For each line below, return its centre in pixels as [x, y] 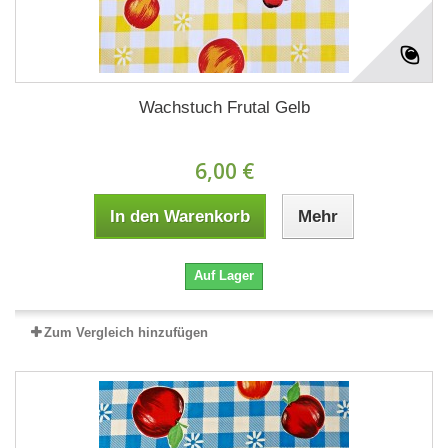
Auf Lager [224, 275]
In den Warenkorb [180, 216]
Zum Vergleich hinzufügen [126, 332]
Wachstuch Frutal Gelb [224, 107]
